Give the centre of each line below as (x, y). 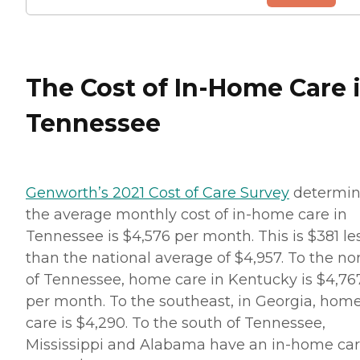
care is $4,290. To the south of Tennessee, (176, 323)
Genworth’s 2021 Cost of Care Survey (157, 193)
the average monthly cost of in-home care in (186, 215)
